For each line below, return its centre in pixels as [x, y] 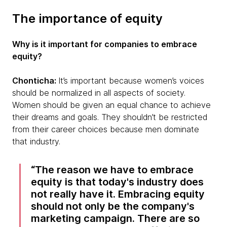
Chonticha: [35, 81]
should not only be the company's [113, 206]
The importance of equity [87, 18]
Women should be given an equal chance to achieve [111, 105]
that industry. [37, 141]
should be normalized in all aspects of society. [99, 93]
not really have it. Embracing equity [118, 194]
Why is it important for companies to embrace [105, 44]
